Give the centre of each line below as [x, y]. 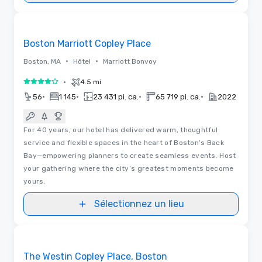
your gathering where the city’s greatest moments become [129, 168]
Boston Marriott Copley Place [87, 43]
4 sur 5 [38, 84]
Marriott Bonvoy [130, 61]
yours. [35, 181]
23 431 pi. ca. [116, 96]
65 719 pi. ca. [178, 96]
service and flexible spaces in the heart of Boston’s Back [124, 142]
